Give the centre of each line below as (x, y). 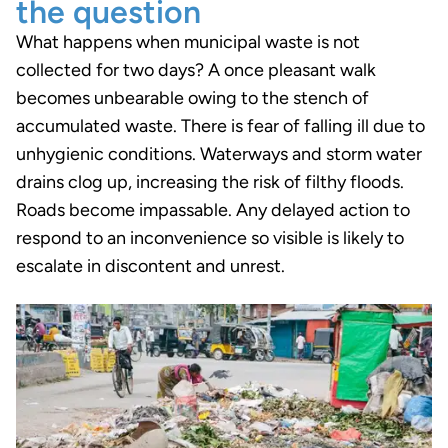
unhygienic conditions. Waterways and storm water (219, 154)
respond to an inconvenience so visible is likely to (210, 238)
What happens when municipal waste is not (188, 42)
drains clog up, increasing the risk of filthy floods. (210, 182)
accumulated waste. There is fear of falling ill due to (220, 126)
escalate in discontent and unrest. (150, 266)
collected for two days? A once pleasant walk (196, 70)
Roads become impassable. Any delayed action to (213, 210)
